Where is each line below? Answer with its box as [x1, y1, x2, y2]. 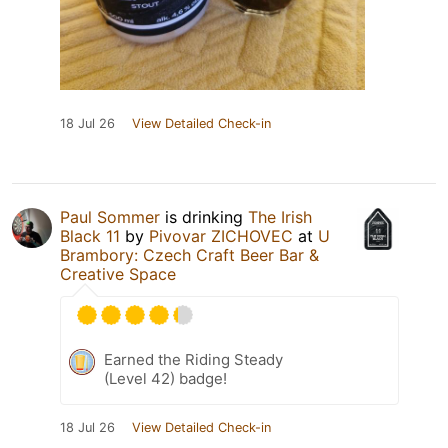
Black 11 [60, 226, 120, 247]
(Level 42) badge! [104, 369, 227, 389]
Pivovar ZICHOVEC [149, 226, 293, 247]
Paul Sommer [60, 207, 160, 228]
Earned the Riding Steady [104, 350, 283, 370]
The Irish [248, 207, 312, 228]
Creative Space [60, 264, 176, 285]
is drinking [160, 207, 248, 228]
